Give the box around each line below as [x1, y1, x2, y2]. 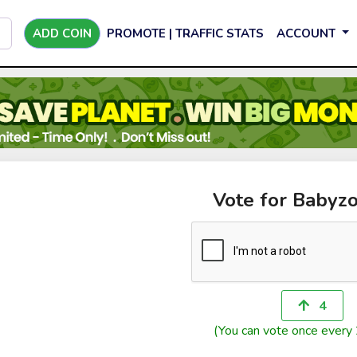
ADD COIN [33, 25, 92, 41]
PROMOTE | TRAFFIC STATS [107, 25, 264, 41]
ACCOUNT [277, 25, 339, 41]
